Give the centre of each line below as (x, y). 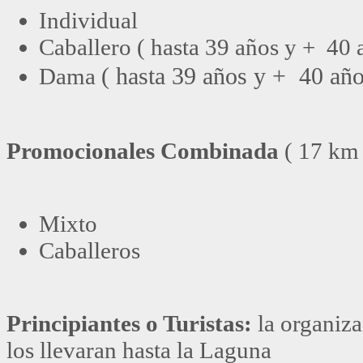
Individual (88, 20)
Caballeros (90, 250)
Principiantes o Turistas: (129, 323)
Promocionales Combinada (145, 150)
